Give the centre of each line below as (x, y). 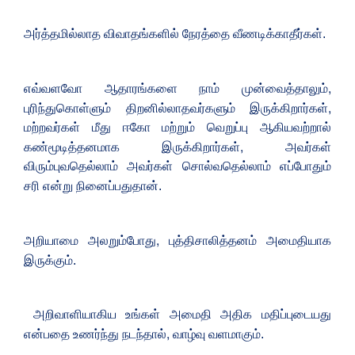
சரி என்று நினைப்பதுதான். (93, 185)
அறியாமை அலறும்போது (90, 240)
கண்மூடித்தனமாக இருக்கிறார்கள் (132, 147)
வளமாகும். (236, 334)
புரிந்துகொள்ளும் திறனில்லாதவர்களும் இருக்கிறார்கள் (176, 108)
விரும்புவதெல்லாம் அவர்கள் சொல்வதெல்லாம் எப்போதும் (177, 166)
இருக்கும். (50, 260)
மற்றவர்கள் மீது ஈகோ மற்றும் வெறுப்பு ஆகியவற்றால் (177, 127)
